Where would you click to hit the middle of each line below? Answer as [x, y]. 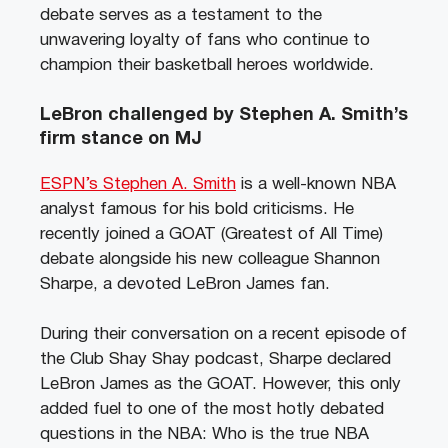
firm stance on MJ [121, 139]
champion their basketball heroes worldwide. [207, 66]
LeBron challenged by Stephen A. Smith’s [224, 115]
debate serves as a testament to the [181, 16]
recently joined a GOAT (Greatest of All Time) [211, 234]
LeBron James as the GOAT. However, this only [220, 385]
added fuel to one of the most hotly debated [212, 410]
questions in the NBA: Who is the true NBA [204, 435]
